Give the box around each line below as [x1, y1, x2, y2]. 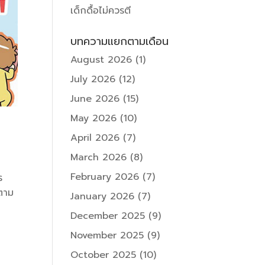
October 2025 [70, 248, 137, 262]
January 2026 [70, 189, 135, 203]
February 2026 [70, 170, 140, 184]
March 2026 [70, 150, 127, 164]
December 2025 [70, 209, 146, 223]
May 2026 [70, 111, 117, 125]
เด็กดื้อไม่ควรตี [70, 4, 131, 18]
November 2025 [70, 228, 144, 243]
